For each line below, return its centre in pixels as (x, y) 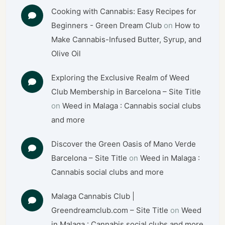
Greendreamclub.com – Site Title (110, 210)
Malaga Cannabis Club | (93, 196)
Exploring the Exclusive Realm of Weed (121, 77)
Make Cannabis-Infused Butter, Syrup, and (127, 39)
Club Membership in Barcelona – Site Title (126, 91)
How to (188, 25)
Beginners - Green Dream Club (107, 25)
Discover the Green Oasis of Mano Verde (124, 144)
